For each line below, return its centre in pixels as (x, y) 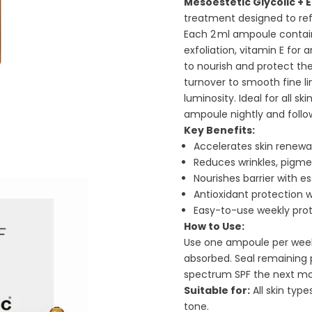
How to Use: (214, 226)
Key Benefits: (219, 130)
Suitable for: (217, 290)
